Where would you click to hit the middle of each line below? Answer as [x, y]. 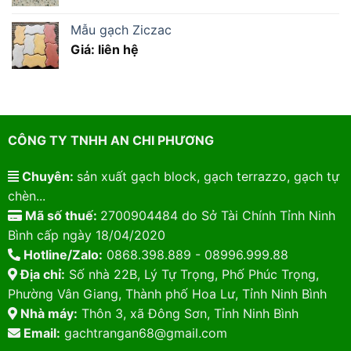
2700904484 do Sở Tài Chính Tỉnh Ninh [217, 215]
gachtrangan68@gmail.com [143, 333]
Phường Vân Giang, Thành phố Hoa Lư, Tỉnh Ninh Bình [167, 293]
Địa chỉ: [41, 274]
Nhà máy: [47, 313]
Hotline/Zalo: [61, 254]
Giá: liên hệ [105, 49]
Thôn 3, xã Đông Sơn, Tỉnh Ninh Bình [188, 313]
